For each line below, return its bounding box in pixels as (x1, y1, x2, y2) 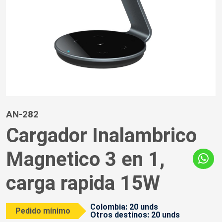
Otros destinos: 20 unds (90, 210, 180, 220)
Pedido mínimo (15, 206, 71, 216)
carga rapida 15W (6, 171, 160, 195)
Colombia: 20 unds (90, 202, 159, 212)
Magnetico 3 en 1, (6, 148, 165, 171)
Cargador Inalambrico (6, 124, 197, 148)
